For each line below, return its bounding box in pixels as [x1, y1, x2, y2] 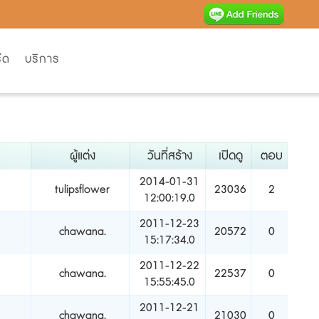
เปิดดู [219, 147, 243, 164]
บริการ [25, 51, 60, 68]
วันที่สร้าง [147, 147, 192, 164]
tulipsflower [55, 182, 110, 198]
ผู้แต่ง [70, 147, 95, 164]
